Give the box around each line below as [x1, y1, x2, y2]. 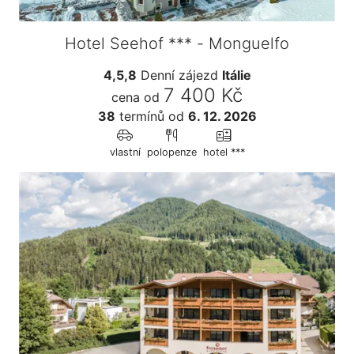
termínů [115, 107, 164, 124]
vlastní [109, 145, 141, 158]
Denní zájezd [136, 66, 222, 83]
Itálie [221, 66, 251, 83]
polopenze [146, 145, 197, 158]
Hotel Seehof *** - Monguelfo [65, 33, 289, 53]
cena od [111, 88, 160, 105]
